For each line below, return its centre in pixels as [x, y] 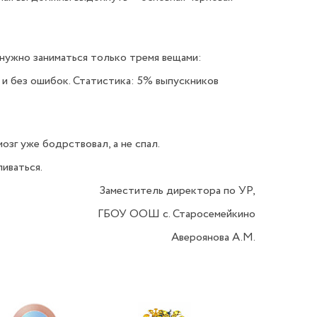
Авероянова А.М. [212, 237]
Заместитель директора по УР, [177, 191]
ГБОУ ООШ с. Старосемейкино [175, 214]
